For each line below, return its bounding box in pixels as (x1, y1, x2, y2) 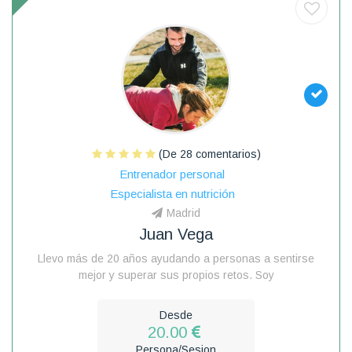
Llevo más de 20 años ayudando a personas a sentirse (38, 251, 314, 265)
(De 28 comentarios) (155, 147, 261, 160)
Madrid (167, 206, 200, 219)
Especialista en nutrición (109, 186, 235, 200)
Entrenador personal (119, 167, 225, 181)
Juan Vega (139, 225, 213, 243)
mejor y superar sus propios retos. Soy (78, 268, 274, 281)
